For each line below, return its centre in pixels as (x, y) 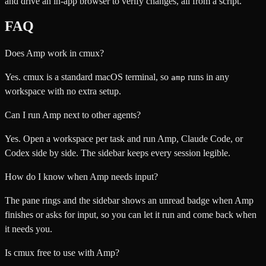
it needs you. (28, 229)
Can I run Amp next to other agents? (73, 115)
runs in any (207, 77)
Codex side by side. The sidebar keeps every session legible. (118, 153)
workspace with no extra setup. (63, 91)
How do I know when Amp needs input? (81, 176)
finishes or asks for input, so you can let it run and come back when (131, 214)
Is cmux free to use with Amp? (62, 252)
